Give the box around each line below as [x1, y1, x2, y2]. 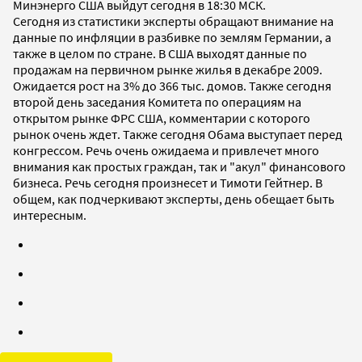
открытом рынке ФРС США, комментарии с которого [13, 109, 310, 126]
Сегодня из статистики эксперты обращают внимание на [13, 12, 334, 29]
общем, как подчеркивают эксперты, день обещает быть [13, 190, 335, 207]
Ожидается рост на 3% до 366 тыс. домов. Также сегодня [13, 77, 331, 94]
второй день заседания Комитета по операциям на [13, 93, 301, 110]
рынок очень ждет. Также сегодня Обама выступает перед [13, 125, 343, 142]
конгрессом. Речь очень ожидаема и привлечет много [13, 141, 319, 158]
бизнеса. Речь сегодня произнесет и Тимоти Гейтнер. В [13, 174, 322, 191]
